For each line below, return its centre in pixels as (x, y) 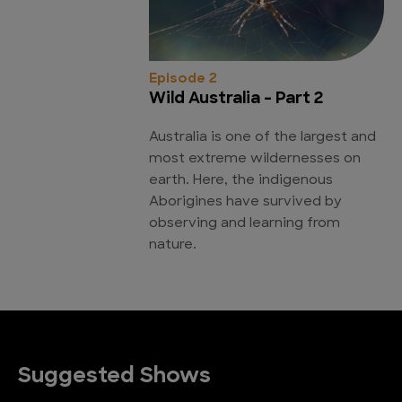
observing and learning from (245, 223)
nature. (173, 245)
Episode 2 (183, 79)
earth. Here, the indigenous (241, 180)
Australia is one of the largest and (262, 137)
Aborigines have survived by (245, 202)
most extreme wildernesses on (255, 159)
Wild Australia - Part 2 (236, 99)
